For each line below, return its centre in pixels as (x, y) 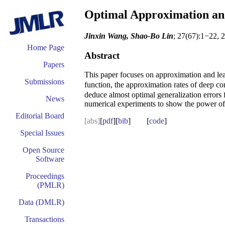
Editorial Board (40, 116)
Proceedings (45, 176)
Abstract (102, 55)
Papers (54, 65)
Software (50, 159)
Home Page (46, 47)
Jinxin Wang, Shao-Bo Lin (129, 36)
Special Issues (42, 133)
